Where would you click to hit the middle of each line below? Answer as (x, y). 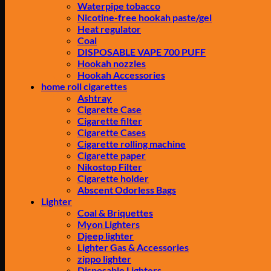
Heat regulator (109, 29)
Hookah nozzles (112, 63)
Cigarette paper (112, 155)
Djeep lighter (106, 236)
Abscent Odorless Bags (127, 190)
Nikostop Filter (110, 167)
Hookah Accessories (121, 75)
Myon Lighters (109, 224)
